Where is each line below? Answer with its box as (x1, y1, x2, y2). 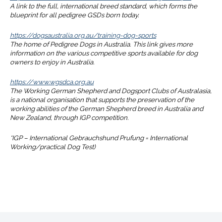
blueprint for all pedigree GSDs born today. (10, 11, 139, 19)
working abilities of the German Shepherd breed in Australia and (10, 105, 203, 113)
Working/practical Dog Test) (10, 142, 96, 151)
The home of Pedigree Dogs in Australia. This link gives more (10, 40, 193, 48)
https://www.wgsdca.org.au (10, 78, 94, 86)
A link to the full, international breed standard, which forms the (10, 2, 197, 10)
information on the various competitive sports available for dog (10, 49, 198, 57)
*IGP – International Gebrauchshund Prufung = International (10, 133, 188, 142)
